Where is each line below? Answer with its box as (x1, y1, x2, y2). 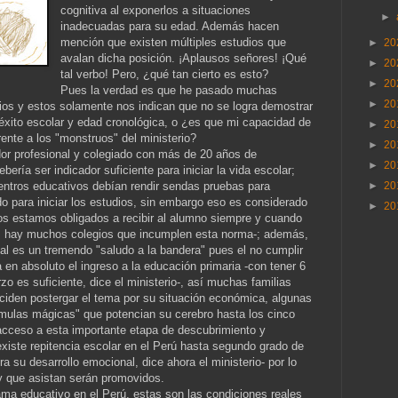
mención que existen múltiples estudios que (60, 35, 287, 49)
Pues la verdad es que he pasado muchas (60, 83, 278, 97)
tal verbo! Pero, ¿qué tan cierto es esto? (60, 67, 269, 81)
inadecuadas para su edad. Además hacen (60, 19, 280, 33)
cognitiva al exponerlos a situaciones (60, 3, 251, 17)
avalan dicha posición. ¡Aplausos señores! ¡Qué (60, 51, 307, 65)
